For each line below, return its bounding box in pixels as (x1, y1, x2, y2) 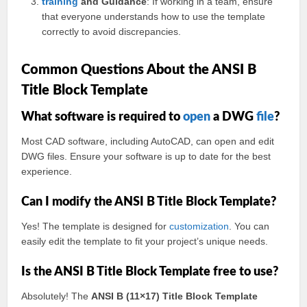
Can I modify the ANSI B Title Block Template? (21, 196, 277, 208)
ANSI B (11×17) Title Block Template (91, 291, 258, 302)
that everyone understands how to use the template (42, 11, 266, 22)
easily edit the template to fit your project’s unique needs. (21, 236, 269, 247)
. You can (229, 221, 270, 232)
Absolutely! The (21, 291, 92, 302)
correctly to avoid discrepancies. (42, 26, 182, 37)
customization (169, 221, 230, 232)
